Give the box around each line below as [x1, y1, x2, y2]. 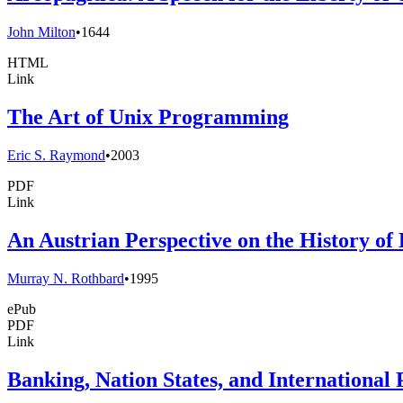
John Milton [7, 24, 76, 40]
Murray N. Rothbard [7, 270, 124, 286]
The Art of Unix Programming [7, 105, 289, 130]
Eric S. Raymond [7, 148, 105, 164]
